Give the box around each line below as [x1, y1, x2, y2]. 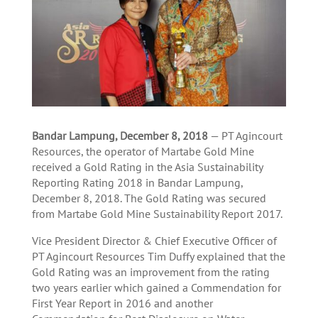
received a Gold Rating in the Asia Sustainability [31, 160, 263, 175]
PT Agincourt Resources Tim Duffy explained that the [31, 249, 285, 264]
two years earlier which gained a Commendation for [31, 280, 281, 295]
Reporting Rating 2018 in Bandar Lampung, [31, 175, 243, 190]
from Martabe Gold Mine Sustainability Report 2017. [31, 207, 283, 221]
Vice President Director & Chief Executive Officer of [31, 234, 277, 248]
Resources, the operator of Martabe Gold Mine [31, 144, 254, 159]
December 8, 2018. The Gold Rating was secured [31, 191, 266, 206]
